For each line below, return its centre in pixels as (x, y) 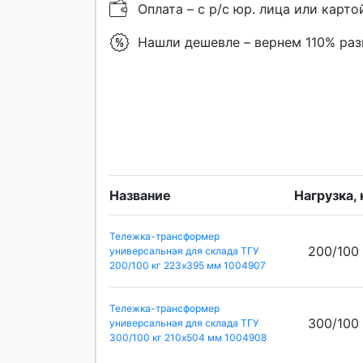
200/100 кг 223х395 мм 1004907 (188, 265)
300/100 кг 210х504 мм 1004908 (188, 337)
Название (140, 195)
